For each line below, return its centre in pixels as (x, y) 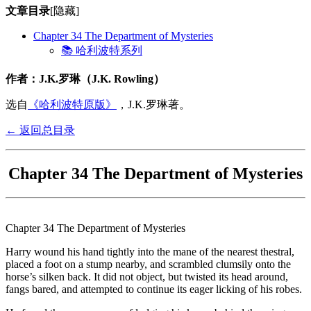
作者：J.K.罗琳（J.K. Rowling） (91, 78)
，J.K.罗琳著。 (153, 104)
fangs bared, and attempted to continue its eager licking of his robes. (154, 289)
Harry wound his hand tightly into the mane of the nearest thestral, (150, 251)
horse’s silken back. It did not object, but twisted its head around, (147, 276)
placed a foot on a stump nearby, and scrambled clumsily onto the (148, 264)
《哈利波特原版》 (72, 104)
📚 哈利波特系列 (102, 50)
